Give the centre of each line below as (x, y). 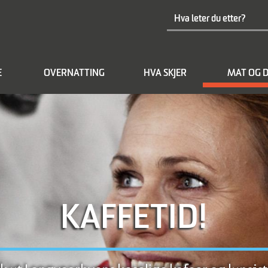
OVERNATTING (74, 74)
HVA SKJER (165, 74)
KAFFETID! (134, 220)
